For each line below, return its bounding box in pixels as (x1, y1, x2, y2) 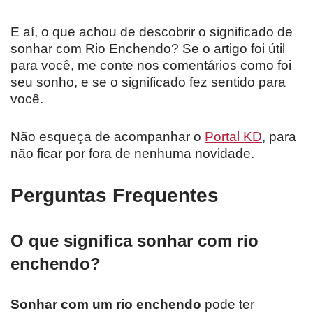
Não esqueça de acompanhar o (10, 129, 205, 144)
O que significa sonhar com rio (10, 231, 259, 250)
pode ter (201, 296, 254, 312)
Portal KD (205, 129, 262, 144)
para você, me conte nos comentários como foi (10, 57, 291, 73)
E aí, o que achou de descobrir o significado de (10, 24, 293, 39)
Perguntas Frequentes (10, 184, 219, 206)
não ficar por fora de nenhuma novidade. (10, 145, 254, 161)
